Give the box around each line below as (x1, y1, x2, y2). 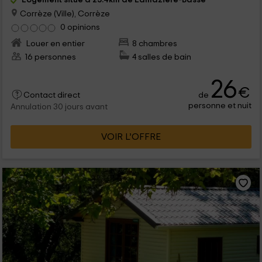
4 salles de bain (132, 53, 192, 62)
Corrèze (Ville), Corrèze (18, 9, 110, 18)
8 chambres (132, 39, 178, 49)
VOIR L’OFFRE (101, 132, 161, 142)
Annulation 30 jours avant (10, 103, 108, 112)
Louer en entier (24, 39, 85, 49)
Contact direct (23, 91, 80, 100)
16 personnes (24, 53, 76, 62)
